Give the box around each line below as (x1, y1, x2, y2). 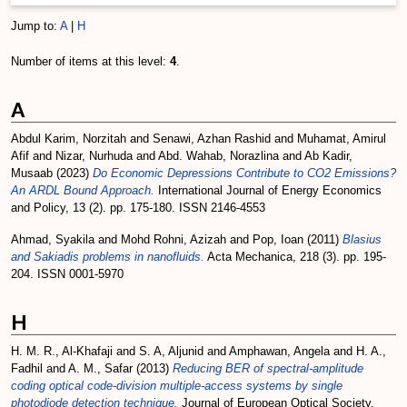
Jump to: (11, 19, 60, 33)
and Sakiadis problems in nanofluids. (11, 250, 204, 263)
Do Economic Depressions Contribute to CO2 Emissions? (93, 166, 396, 180)
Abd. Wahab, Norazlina (158, 149, 279, 163)
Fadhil (11, 362, 43, 375)
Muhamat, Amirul (297, 132, 386, 145)
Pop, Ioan (253, 233, 303, 246)
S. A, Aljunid (139, 344, 203, 358)
